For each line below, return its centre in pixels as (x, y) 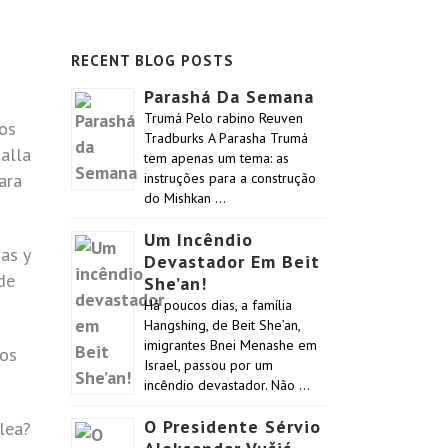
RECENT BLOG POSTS (152, 60)
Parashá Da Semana (229, 96)
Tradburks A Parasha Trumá (226, 138)
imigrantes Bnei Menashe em (230, 345)
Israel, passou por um (208, 365)
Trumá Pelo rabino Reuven (223, 118)
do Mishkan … (185, 198)
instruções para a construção (230, 178)
